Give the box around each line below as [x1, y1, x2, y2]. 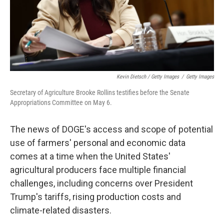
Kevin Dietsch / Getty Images [116, 73, 179, 80]
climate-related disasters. [10, 205, 111, 215]
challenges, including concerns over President [10, 178, 193, 188]
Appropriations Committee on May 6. [10, 98, 112, 106]
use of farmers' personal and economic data [10, 137, 185, 148]
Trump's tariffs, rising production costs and [10, 191, 181, 202]
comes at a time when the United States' [10, 151, 170, 161]
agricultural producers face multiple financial [10, 164, 186, 175]
